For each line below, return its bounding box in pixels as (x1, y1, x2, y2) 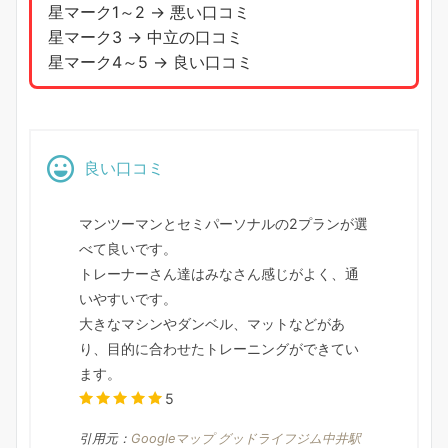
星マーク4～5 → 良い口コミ (48, 51, 253, 72)
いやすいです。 (79, 289, 177, 307)
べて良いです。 (79, 239, 177, 257)
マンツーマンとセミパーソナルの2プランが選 (79, 214, 368, 232)
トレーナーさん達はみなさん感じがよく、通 (79, 264, 359, 282)
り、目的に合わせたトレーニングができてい (79, 339, 359, 357)
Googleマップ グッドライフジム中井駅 (131, 430, 361, 446)
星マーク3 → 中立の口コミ (48, 26, 243, 47)
